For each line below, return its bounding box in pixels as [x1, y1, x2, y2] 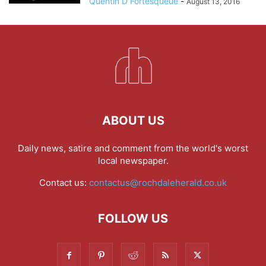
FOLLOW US [98, 211, 168, 226]
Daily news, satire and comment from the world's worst [18, 142, 248, 154]
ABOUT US [102, 113, 164, 128]
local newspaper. [97, 155, 169, 166]
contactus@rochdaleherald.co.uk [89, 177, 227, 188]
